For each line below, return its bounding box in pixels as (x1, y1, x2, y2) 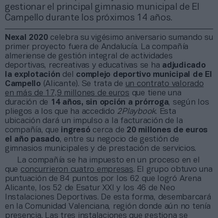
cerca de (92, 126, 127, 134)
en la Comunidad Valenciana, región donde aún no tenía (5, 202, 211, 210)
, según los (168, 98, 209, 106)
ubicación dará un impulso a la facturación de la (5, 117, 183, 125)
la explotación (5, 71, 60, 78)
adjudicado (162, 61, 206, 69)
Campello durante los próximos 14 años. (5, 13, 173, 22)
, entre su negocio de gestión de (59, 135, 179, 143)
